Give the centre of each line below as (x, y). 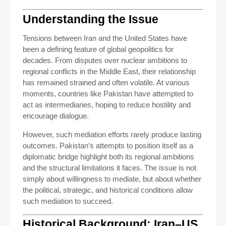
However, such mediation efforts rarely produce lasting (112, 134)
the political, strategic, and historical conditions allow (108, 190)
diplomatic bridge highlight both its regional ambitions (108, 156)
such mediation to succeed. (68, 201)
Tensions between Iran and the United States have (105, 38)
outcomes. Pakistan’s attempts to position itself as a (108, 145)
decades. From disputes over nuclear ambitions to (105, 60)
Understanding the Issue (91, 19)
